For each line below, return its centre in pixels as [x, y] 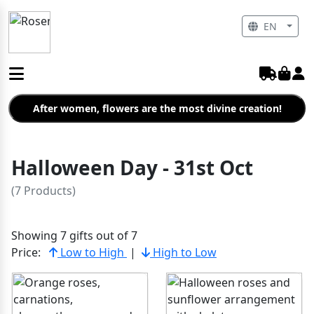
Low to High [92, 252]
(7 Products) [43, 191]
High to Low [183, 252]
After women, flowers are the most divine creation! [157, 108]
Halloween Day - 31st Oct [132, 168]
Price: [26, 252]
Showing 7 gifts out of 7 [74, 235]
